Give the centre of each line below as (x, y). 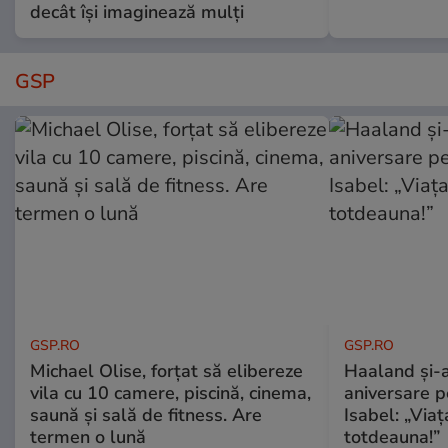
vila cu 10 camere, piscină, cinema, (170, 393)
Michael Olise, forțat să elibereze (166, 371)
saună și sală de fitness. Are (146, 415)
